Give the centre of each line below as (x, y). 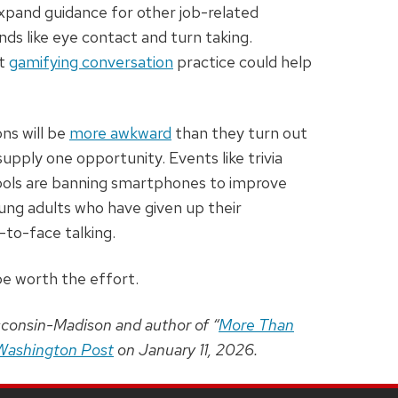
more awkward (120, 133)
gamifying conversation (91, 62)
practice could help (243, 62)
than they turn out (239, 133)
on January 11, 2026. (188, 350)
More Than (256, 325)
